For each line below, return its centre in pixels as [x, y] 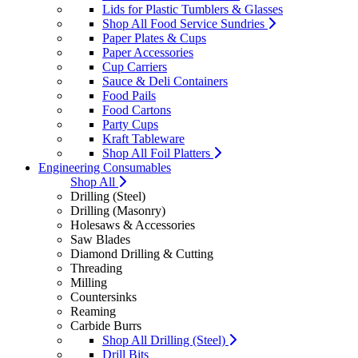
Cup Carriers [135, 67]
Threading [96, 268]
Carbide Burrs [106, 326]
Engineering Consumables [105, 167]
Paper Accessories [148, 52]
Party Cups [130, 124]
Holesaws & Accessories [133, 225]
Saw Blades [100, 239]
